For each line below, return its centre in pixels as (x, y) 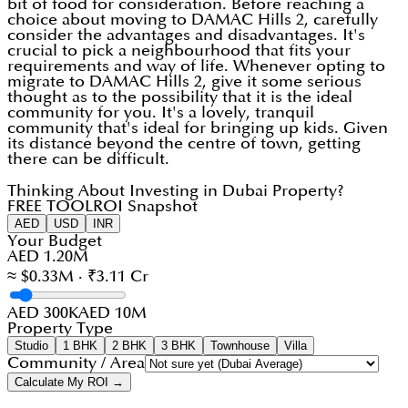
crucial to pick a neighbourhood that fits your (179, 51)
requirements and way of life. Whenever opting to (196, 66)
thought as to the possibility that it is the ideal (180, 97)
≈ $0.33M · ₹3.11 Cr (78, 277)
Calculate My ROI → (69, 382)
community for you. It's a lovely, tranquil (161, 113)
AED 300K (43, 313)
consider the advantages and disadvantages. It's (186, 36)
